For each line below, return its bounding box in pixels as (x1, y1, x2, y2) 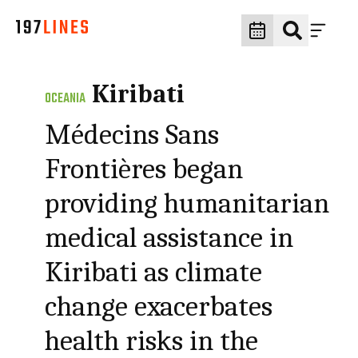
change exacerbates (45, 290, 273, 323)
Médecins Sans (45, 118, 220, 151)
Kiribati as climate (45, 256, 263, 288)
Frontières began (45, 153, 244, 185)
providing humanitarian (45, 187, 330, 220)
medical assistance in (45, 221, 294, 254)
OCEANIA (45, 89, 86, 109)
